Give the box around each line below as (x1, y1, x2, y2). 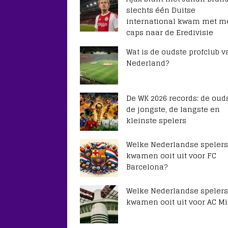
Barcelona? (126, 160, 167, 173)
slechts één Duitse (126, 4, 195, 16)
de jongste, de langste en (126, 103, 220, 116)
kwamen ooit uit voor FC (126, 149, 216, 162)
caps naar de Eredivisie (126, 26, 213, 39)
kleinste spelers (126, 114, 186, 127)
